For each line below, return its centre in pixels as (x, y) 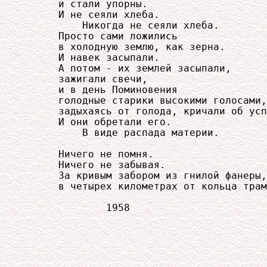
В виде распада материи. (124, 133)
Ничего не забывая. (97, 165)
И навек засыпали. (94, 58)
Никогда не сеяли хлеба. (124, 25)
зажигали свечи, (88, 79)
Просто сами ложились (103, 36)
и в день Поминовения (103, 90)
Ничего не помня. (91, 154)
